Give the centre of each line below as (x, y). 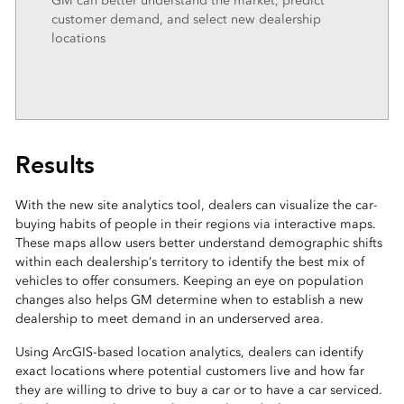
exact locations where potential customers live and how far (189, 371)
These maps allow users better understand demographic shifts (198, 243)
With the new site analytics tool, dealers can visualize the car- (196, 205)
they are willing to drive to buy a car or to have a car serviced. (198, 390)
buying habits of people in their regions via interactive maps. (195, 224)
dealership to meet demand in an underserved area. (169, 319)
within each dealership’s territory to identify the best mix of (189, 262)
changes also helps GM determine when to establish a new (189, 300)
